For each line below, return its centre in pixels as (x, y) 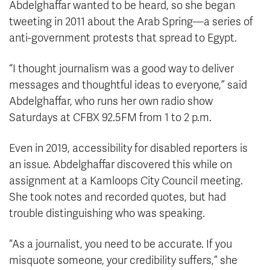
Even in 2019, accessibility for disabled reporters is (128, 149)
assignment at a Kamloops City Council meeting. (126, 181)
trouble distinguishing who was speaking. (107, 214)
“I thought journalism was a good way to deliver (121, 69)
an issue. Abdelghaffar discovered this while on (121, 165)
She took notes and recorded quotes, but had (118, 197)
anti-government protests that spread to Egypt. (123, 38)
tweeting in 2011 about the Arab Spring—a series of (131, 22)
